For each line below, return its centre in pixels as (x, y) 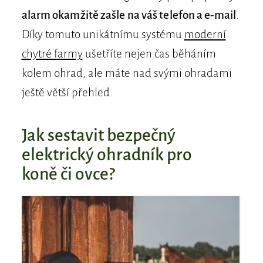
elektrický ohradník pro (107, 155)
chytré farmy (52, 54)
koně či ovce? (68, 174)
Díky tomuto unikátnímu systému (103, 35)
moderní (205, 35)
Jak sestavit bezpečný (98, 136)
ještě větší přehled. (67, 93)
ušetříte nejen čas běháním (149, 54)
